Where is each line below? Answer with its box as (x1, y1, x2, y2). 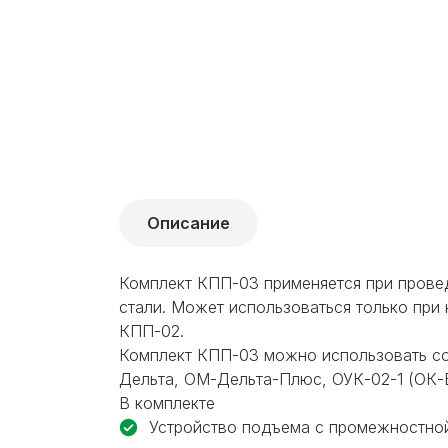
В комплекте (119, 393, 215, 414)
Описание (147, 213, 230, 234)
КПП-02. (119, 321, 184, 342)
